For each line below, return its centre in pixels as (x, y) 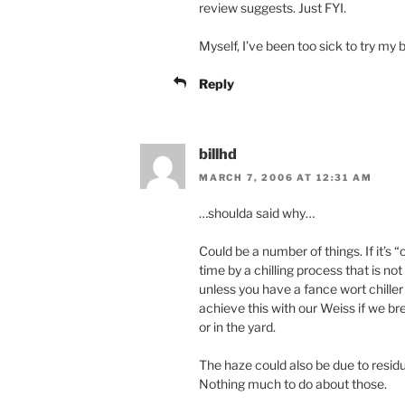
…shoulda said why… (257, 213)
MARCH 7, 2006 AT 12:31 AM (286, 178)
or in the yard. (237, 327)
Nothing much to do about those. (293, 384)
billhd (218, 154)
